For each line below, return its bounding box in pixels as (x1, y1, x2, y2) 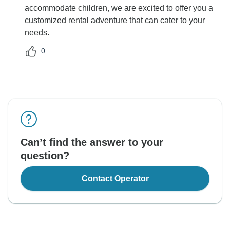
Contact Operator (81, 174, 149, 183)
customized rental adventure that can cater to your (25, 15, 205, 25)
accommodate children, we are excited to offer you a (25, 3, 213, 12)
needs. (25, 28, 49, 37)
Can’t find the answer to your (21, 136, 163, 148)
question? (21, 149, 69, 161)
